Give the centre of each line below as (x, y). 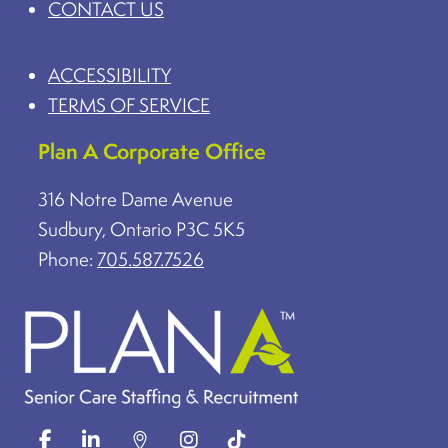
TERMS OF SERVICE (129, 104)
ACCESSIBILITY (109, 74)
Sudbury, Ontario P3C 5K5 (141, 228)
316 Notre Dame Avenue (135, 198)
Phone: (67, 258)
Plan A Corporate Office (152, 151)
